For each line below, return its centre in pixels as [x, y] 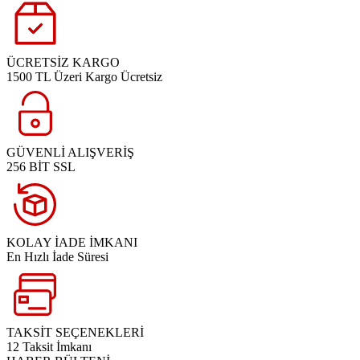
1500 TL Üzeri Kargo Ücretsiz [84, 77]
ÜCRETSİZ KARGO [63, 62]
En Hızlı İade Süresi [57, 257]
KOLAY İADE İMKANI [72, 242]
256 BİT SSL [41, 167]
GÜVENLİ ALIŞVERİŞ [70, 152]
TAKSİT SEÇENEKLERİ [75, 332]
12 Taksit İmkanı [49, 347]
